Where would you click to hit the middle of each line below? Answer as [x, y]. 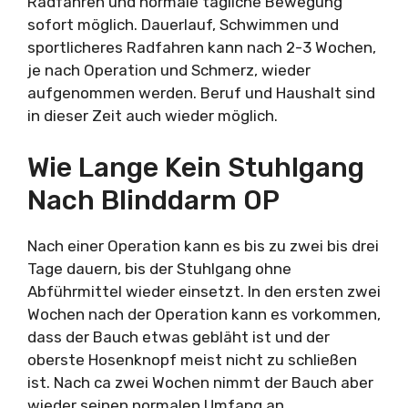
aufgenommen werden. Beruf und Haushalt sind [201, 93]
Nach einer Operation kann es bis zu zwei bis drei [203, 245]
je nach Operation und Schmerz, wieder [169, 70]
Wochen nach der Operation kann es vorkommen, [204, 314]
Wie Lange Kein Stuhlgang [196, 167]
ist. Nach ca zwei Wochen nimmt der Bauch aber [200, 382]
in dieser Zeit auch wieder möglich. [153, 116]
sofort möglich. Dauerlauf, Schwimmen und [183, 25]
